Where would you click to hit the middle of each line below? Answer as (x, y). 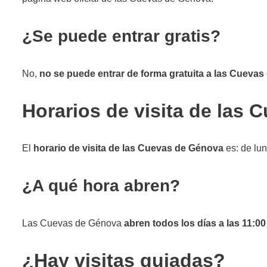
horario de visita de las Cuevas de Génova (128, 148)
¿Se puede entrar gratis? (121, 36)
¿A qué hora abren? (101, 185)
